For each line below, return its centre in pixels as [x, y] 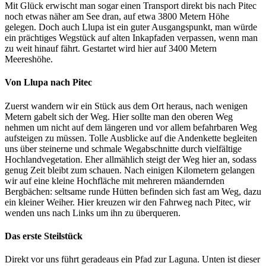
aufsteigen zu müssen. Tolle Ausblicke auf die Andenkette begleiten [131, 138]
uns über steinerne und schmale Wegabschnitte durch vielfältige [123, 148]
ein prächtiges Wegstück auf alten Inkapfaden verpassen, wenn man [131, 38]
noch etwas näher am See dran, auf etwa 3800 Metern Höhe [117, 17]
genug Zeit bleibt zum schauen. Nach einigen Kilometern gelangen [130, 170]
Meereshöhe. [29, 59]
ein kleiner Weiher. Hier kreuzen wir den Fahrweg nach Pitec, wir [128, 202]
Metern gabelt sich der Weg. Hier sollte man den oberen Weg [119, 116]
